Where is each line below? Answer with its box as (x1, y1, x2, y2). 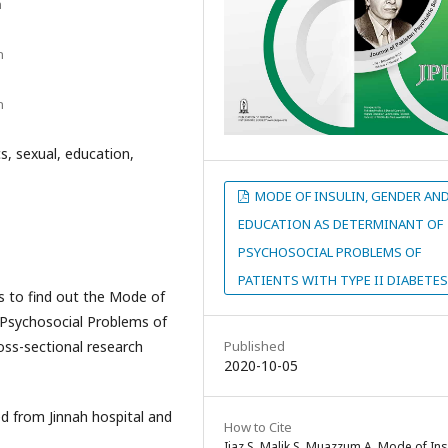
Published (224, 337, 285, 356)
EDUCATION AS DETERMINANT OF (238, 215, 443, 234)
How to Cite (224, 418, 292, 437)
